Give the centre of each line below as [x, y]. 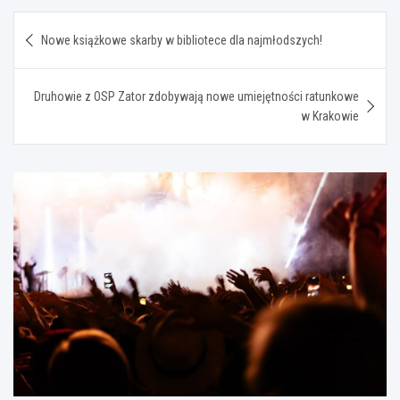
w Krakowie [330, 116]
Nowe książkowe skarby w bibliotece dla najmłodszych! [182, 40]
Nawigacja [69, 24]
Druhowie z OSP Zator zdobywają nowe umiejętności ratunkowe [196, 96]
